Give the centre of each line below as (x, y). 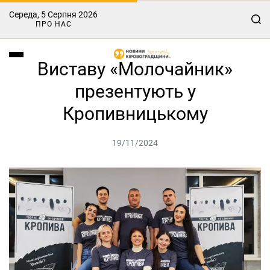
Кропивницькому (135, 114)
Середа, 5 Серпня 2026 (53, 14)
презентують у (135, 91)
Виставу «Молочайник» (135, 69)
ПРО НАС (53, 24)
